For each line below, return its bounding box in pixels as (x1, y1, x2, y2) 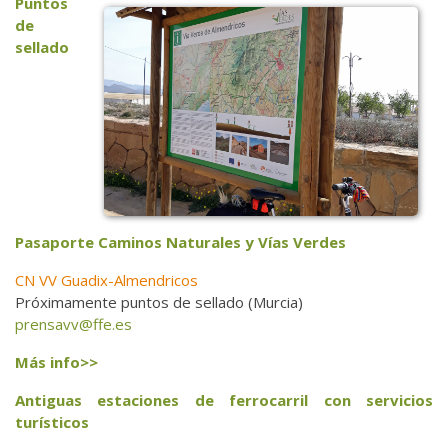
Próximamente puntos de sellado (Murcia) (15, 292, 303, 313)
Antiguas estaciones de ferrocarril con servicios (15, 390, 433, 411)
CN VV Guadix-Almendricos (15, 270, 198, 291)
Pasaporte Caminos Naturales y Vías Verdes (15, 232, 346, 253)
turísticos (15, 412, 89, 433)
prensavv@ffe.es (15, 314, 132, 335)
